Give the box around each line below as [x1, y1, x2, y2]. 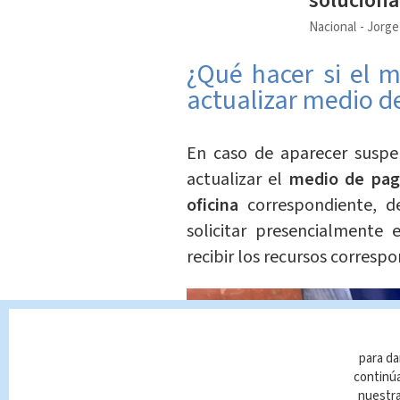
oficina [186, 193, 247, 219]
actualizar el [186, 167, 289, 193]
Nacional [308, 18, 356, 37]
